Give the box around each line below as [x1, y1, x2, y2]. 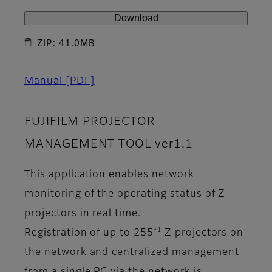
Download [114, 13, 158, 24]
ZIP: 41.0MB [37, 39, 95, 49]
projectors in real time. [24, 209, 141, 219]
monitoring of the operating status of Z [24, 189, 226, 200]
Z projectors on [161, 228, 244, 239]
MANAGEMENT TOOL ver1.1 [24, 138, 194, 151]
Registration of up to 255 [24, 228, 154, 239]
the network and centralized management [24, 248, 239, 258]
